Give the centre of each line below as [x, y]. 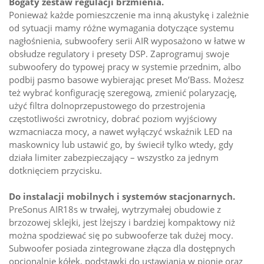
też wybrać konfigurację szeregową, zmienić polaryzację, [123, 93]
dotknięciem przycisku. [55, 171]
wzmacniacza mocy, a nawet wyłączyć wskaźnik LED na [121, 132]
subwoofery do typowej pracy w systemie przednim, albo [125, 67]
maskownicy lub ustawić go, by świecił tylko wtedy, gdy [121, 145]
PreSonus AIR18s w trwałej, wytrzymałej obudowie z [115, 209]
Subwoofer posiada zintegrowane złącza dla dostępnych [122, 248]
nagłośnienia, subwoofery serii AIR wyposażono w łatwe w [127, 41]
